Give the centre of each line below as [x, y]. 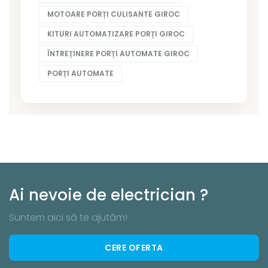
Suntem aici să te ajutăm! [68, 217]
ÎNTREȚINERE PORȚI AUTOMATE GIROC [118, 53]
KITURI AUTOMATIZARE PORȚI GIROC [116, 33]
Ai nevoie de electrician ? [109, 195]
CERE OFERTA [134, 247]
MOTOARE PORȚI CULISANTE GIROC [114, 14]
